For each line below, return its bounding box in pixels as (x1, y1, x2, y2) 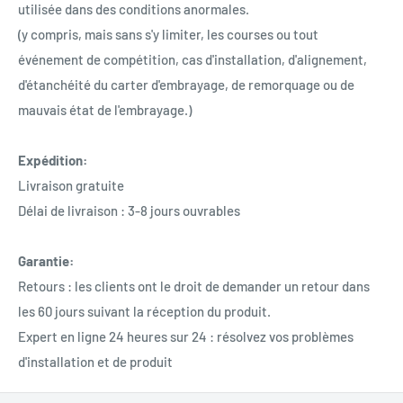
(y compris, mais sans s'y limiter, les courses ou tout (18, 25, 318, 42)
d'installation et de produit (18, 353, 173, 370)
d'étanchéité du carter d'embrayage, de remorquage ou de (18, 76, 354, 93)
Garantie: (18, 252, 74, 269)
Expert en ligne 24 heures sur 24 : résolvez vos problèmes (18, 327, 354, 345)
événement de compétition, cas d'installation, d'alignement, (18, 50, 367, 67)
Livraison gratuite (18, 176, 124, 193)
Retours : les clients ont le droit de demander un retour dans (18, 277, 370, 294)
